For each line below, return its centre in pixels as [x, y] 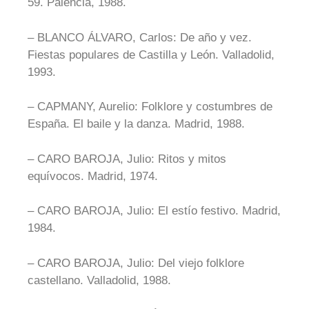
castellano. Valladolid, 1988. [99, 280]
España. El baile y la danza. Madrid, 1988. [136, 124]
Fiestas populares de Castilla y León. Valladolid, [151, 54]
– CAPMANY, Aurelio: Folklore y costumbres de [150, 107]
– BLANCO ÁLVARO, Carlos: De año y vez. [140, 37]
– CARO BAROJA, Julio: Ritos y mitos [127, 159]
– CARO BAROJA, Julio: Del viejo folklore [136, 263]
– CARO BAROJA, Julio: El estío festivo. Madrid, [154, 211]
